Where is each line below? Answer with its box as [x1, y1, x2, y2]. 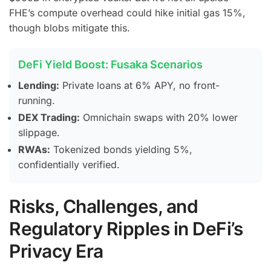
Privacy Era [9, 240, 103, 262]
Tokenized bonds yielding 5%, [50, 143, 192, 155]
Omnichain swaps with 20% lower [80, 111, 238, 123]
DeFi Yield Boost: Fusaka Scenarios [18, 57, 203, 71]
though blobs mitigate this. [9, 21, 130, 34]
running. [18, 94, 55, 106]
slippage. [18, 126, 60, 139]
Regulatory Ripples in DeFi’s [9, 217, 243, 240]
